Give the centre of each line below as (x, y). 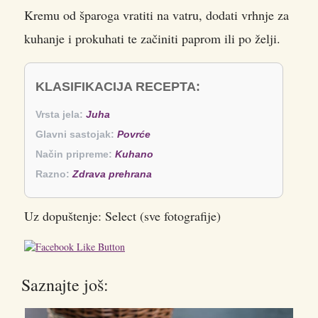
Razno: (53, 174)
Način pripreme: (74, 154)
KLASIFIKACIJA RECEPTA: (118, 86)
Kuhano (134, 154)
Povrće (134, 134)
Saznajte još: (65, 284)
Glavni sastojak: (75, 134)
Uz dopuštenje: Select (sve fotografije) (122, 215)
